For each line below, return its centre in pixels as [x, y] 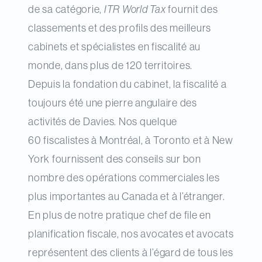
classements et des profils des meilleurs [120, 28]
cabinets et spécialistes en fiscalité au [114, 47]
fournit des [192, 10]
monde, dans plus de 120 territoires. [110, 66]
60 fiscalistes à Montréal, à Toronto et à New [131, 141]
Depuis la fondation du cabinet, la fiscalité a [127, 85]
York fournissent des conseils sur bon [115, 159]
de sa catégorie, [66, 10]
